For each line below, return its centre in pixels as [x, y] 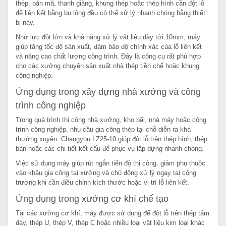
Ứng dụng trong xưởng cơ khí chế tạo [92, 199]
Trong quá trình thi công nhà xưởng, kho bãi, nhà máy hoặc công [111, 120]
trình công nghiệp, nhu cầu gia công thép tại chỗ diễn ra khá [103, 129]
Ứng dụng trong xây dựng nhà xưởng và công [108, 92]
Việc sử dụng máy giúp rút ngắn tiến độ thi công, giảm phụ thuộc [110, 163]
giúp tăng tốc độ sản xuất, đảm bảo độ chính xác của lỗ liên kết [109, 46]
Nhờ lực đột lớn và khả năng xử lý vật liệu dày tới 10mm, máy [108, 37]
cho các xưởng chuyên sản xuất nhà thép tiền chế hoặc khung [107, 66]
